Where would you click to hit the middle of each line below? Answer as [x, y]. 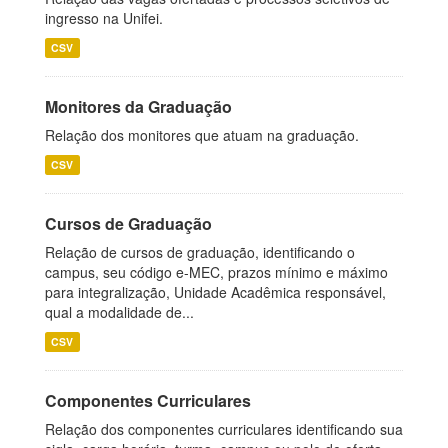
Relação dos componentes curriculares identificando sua [224, 429]
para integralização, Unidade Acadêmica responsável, [215, 292]
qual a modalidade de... [119, 312]
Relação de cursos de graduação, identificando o [200, 252]
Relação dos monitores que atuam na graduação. [202, 135]
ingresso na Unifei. [104, 18]
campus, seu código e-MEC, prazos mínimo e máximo [216, 272]
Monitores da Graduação [138, 106]
